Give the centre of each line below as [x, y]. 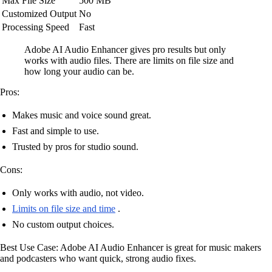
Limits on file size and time [64, 208]
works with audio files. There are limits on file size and [129, 60]
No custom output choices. [63, 224]
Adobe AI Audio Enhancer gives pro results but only [125, 49]
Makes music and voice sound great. [82, 115]
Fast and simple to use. [56, 131]
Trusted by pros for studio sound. [75, 146]
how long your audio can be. [79, 71]
